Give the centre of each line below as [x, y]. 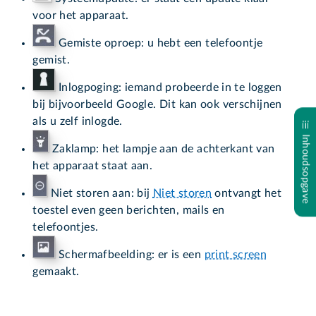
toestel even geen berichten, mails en [129, 210]
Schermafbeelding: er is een [130, 254]
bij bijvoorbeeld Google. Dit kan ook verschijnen [157, 104]
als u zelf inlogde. [78, 121]
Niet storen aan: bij [100, 193]
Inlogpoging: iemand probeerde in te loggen [169, 87]
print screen [236, 254]
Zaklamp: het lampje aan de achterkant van [162, 148]
